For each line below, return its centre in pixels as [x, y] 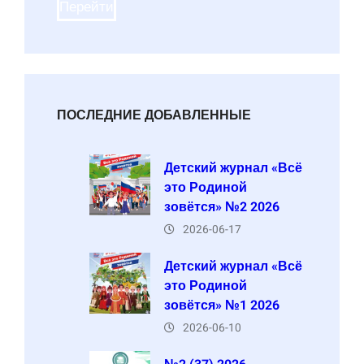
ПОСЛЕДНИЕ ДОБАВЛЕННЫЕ [154, 115]
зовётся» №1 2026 [222, 305]
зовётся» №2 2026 [222, 207]
